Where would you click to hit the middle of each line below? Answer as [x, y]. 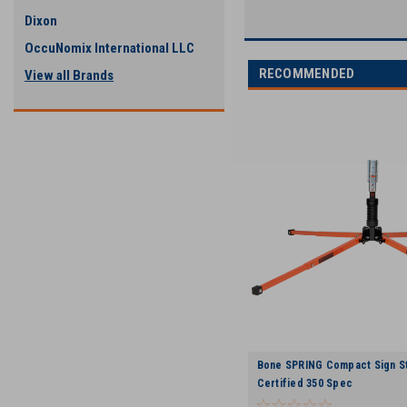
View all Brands [69, 75]
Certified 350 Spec [305, 384]
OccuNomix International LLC [109, 48]
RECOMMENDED [307, 74]
